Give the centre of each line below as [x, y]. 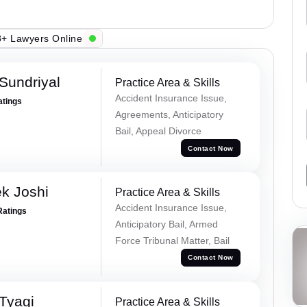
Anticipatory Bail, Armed [166, 224]
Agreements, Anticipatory [169, 115]
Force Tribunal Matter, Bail [172, 240]
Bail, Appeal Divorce [158, 131]
